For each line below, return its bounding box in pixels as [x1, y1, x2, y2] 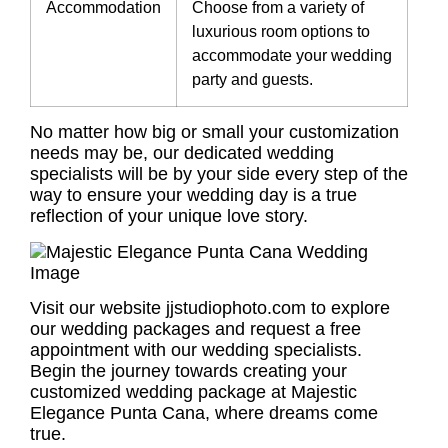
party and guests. [192, 70, 313, 89]
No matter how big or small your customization [30, 122, 399, 143]
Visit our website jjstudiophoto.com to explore [30, 298, 390, 319]
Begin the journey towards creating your [30, 361, 347, 382]
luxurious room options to [192, 22, 370, 41]
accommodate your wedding [192, 46, 392, 65]
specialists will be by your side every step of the [30, 164, 408, 185]
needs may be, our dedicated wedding [30, 143, 334, 164]
